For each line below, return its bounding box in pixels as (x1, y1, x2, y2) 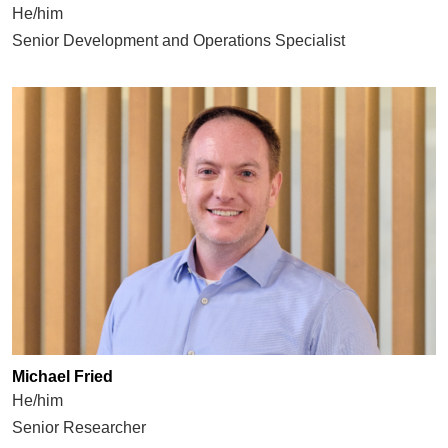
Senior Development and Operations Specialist (11, 31, 345, 49)
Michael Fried (11, 368, 113, 386)
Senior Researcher (11, 419, 146, 437)
